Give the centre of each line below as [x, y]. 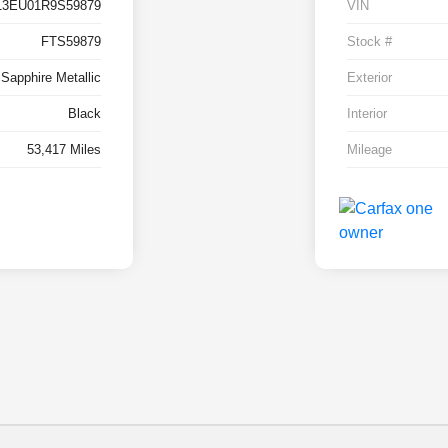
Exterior [369, 78]
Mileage [369, 150]
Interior [366, 114]
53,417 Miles [64, 150]
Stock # [369, 42]
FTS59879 [71, 42]
